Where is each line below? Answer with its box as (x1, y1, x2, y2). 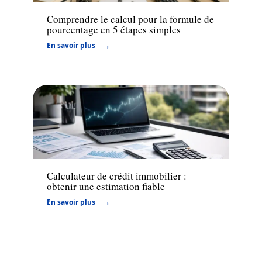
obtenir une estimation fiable (47, 180, 165, 194)
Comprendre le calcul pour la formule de (47, 12, 214, 26)
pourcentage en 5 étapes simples (47, 22, 181, 36)
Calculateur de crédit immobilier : (47, 169, 187, 183)
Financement (47, 141, 93, 151)
